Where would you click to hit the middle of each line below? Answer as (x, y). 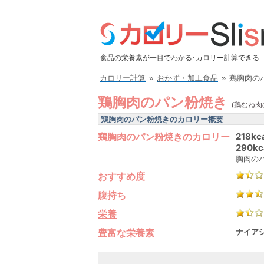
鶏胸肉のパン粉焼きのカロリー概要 (162, 119)
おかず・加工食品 (187, 78)
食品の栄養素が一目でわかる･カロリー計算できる (180, 58)
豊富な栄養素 (126, 233)
